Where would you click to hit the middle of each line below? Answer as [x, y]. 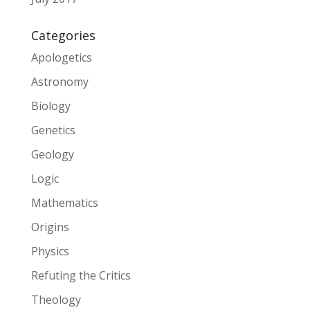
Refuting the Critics [81, 275]
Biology [51, 106]
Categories [63, 35]
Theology [56, 299]
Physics [50, 251]
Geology [52, 154]
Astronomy [60, 81]
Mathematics [64, 202]
